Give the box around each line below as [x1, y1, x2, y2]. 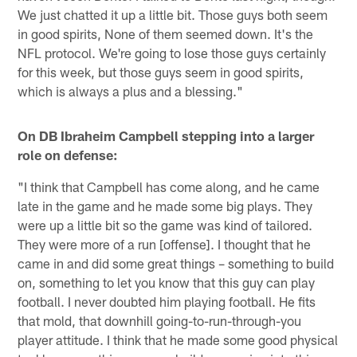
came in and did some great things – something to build [18, 254, 335, 271]
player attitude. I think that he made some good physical [18, 331, 339, 347]
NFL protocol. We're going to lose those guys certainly [18, 44, 327, 61]
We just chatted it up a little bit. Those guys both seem [18, 6, 328, 22]
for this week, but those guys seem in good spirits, [18, 63, 304, 80]
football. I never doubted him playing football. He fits [18, 292, 316, 309]
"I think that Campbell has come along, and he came [18, 178, 320, 194]
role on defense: [18, 146, 119, 163]
